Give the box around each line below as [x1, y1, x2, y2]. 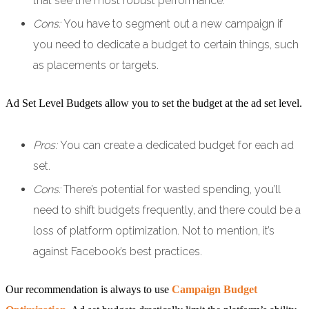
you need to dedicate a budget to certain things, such [33, 38, 299, 52]
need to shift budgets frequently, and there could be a [33, 203, 301, 217]
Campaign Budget [172, 283, 257, 296]
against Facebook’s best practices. [33, 245, 202, 259]
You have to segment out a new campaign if [63, 17, 283, 31]
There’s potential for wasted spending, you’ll [63, 183, 281, 197]
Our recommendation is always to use [6, 283, 172, 296]
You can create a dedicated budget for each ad [60, 139, 294, 152]
